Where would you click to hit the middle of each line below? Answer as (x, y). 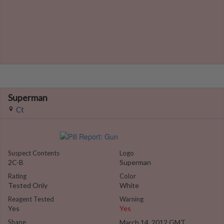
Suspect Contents (34, 153)
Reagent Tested (31, 199)
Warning (131, 199)
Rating (17, 176)
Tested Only (28, 185)
